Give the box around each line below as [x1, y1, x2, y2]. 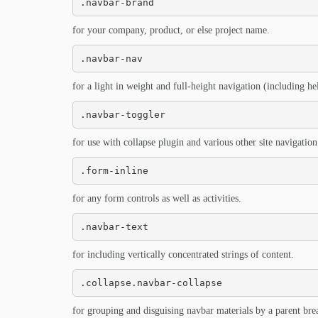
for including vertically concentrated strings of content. [72, 249, 294, 260]
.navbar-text [79, 221, 148, 232]
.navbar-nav [79, 53, 143, 64]
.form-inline [79, 165, 148, 176]
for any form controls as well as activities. [72, 193, 241, 204]
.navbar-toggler [79, 109, 165, 120]
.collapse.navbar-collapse [79, 277, 222, 288]
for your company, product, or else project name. [72, 25, 270, 35]
